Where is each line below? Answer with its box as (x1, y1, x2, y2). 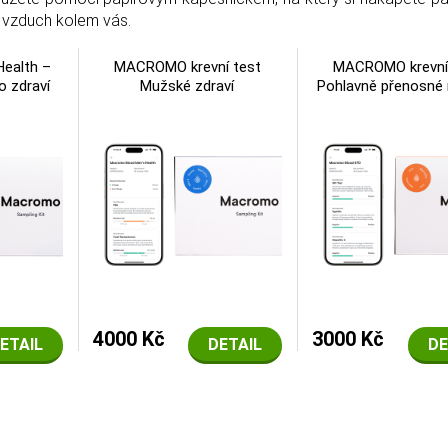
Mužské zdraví (140, 76, 235, 95)
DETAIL (208, 335, 263, 355)
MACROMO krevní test (113, 57, 261, 76)
